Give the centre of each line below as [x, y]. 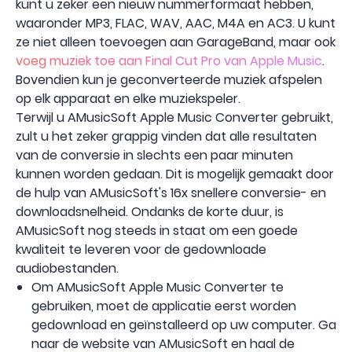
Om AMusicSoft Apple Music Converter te [158, 287]
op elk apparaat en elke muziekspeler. [128, 98]
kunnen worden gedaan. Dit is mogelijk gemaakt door [175, 174]
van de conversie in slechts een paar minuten [154, 155]
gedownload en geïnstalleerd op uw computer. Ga [184, 324]
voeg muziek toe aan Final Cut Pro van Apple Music [169, 60]
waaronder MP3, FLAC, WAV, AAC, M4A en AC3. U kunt [176, 23]
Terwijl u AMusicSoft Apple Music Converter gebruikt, [174, 117]
